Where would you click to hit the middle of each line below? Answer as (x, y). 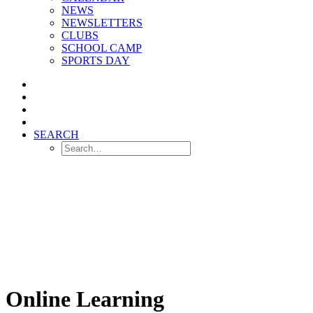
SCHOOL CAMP (102, 48)
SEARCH (56, 134)
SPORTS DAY (96, 60)
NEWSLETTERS (102, 23)
